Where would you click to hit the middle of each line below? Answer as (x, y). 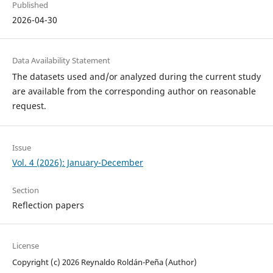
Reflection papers (48, 205)
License (25, 245)
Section (25, 190)
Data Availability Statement (61, 60)
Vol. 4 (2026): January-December (77, 162)
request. (29, 105)
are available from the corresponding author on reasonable (134, 91)
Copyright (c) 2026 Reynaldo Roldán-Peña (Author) (104, 262)
